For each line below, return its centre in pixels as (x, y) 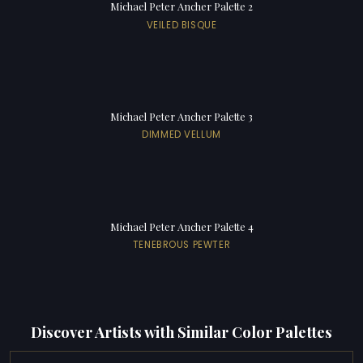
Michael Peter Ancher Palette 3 (181, 117)
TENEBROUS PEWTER (181, 245)
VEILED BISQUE (181, 25)
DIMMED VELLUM (181, 135)
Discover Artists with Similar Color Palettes (181, 331)
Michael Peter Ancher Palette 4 (181, 227)
